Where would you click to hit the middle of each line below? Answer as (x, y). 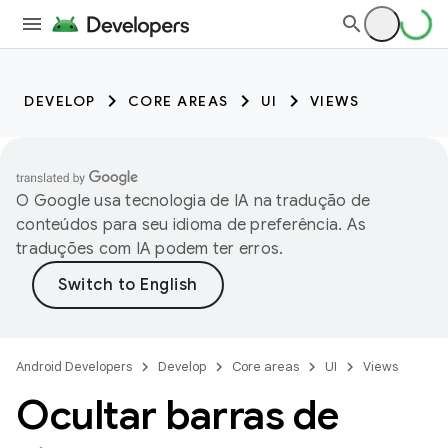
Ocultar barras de (177, 415)
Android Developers (74, 366)
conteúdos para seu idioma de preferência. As (191, 225)
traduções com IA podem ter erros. (150, 249)
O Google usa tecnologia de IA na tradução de (193, 201)
